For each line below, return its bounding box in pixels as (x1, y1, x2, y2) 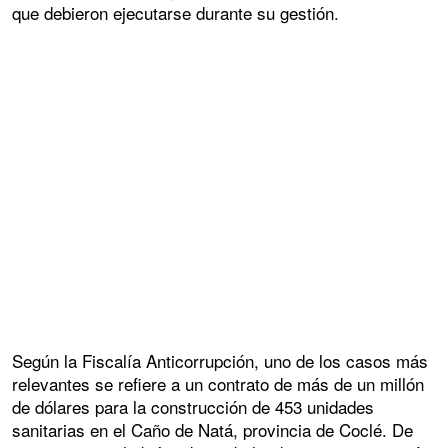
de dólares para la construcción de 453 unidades (12, 394, 374, 420)
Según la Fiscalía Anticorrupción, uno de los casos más (12, 348, 428, 374)
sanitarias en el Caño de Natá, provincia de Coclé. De (12, 417, 413, 443)
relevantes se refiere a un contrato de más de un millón (12, 371, 424, 397)
